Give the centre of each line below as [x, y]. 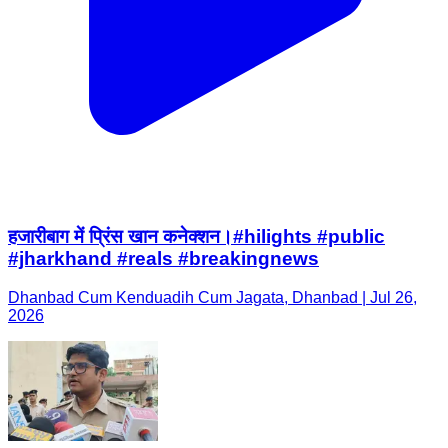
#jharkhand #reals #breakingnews [163, 258]
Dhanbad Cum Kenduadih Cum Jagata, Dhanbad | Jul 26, [212, 297]
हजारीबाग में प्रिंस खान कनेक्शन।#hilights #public [196, 236]
